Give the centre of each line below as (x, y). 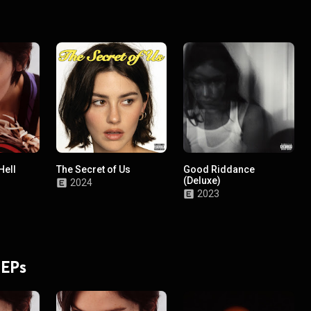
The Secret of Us (94, 170)
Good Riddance (219, 170)
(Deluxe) (202, 181)
